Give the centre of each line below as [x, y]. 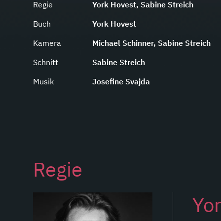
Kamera [47, 43]
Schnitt [46, 62]
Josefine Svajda [121, 82]
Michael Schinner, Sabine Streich [152, 43]
